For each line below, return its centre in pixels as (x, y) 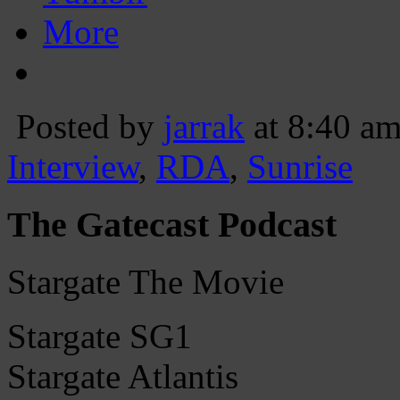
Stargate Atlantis (123, 377)
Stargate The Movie (146, 282)
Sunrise (300, 166)
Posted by (90, 126)
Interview (73, 166)
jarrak (204, 126)
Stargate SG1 (100, 337)
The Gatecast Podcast (172, 224)
